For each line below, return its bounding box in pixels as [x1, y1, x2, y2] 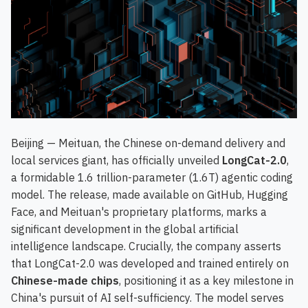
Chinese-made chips [11, 274, 119, 288]
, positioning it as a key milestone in [119, 274, 294, 288]
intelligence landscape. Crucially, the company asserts [11, 239, 281, 254]
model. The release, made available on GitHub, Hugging [11, 188, 288, 202]
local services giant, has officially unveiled [11, 153, 222, 168]
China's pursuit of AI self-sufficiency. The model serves [11, 291, 284, 305]
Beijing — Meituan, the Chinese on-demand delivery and [11, 136, 285, 151]
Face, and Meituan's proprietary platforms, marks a [11, 205, 267, 219]
